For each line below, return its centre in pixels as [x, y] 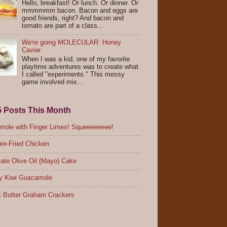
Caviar [31, 50]
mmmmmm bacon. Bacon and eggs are [80, 10]
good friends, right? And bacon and [73, 18]
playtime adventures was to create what [80, 67]
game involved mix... [53, 82]
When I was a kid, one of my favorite [76, 59]
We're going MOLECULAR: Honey [72, 43]
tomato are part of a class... [63, 26]
